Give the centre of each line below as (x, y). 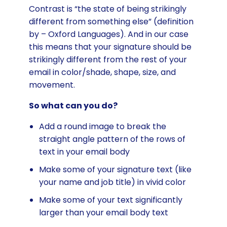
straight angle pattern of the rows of (112, 139)
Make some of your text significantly (110, 200)
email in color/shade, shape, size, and (102, 72)
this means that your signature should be (110, 47)
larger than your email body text (103, 212)
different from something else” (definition (111, 21)
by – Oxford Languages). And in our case (108, 34)
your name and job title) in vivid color (112, 182)
